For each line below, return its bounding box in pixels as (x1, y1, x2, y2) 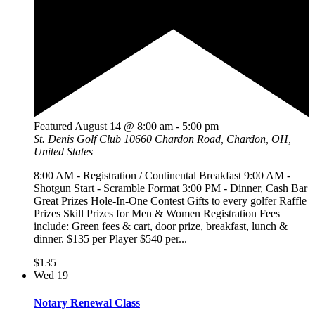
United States (34, 145, 93, 157)
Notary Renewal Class (34, 296, 140, 309)
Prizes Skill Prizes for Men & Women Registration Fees (34, 207, 280, 219)
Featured (34, 120, 72, 132)
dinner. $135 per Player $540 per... (34, 232, 187, 245)
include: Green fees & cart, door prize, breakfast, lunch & (34, 219, 288, 232)
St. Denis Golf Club (34, 132, 124, 145)
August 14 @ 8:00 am (75, 120, 173, 132)
